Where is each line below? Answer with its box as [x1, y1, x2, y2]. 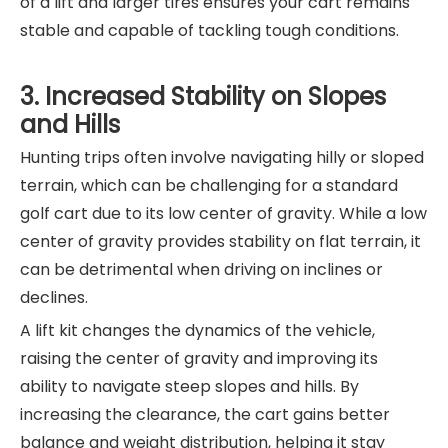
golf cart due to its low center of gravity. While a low [20, 201, 427, 225]
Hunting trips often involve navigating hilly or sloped [20, 145, 424, 169]
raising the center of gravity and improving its [20, 346, 378, 370]
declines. [20, 285, 88, 309]
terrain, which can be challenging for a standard [20, 173, 398, 197]
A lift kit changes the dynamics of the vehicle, [20, 318, 375, 342]
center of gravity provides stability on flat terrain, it [20, 229, 421, 253]
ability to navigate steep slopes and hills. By [20, 374, 359, 398]
